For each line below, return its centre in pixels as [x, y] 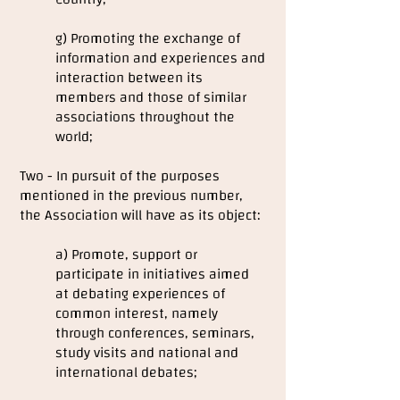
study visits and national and [147, 353]
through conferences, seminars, [155, 333]
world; [74, 137]
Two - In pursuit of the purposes [120, 176]
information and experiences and [160, 58]
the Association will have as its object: [140, 215]
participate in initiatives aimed [152, 274]
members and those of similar [151, 97]
